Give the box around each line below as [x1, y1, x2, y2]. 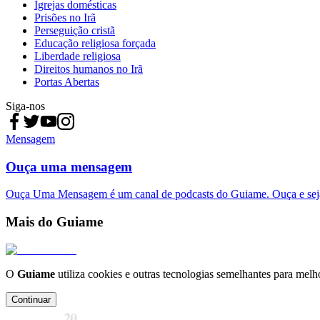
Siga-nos [6, 99, 45, 112]
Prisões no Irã [34, 11, 96, 24]
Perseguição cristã [34, 24, 115, 36]
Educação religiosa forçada [34, 36, 156, 49]
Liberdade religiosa [34, 49, 121, 62]
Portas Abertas [34, 75, 99, 88]
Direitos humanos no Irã [34, 62, 143, 75]
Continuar [11, 294, 51, 305]
